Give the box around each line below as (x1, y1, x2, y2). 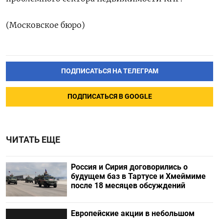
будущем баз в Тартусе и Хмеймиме (70, 171, 206, 181)
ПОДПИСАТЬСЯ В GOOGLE (67, 92, 152, 101)
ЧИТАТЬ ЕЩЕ (6, 134, 60, 145)
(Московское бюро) (6, 20, 85, 30)
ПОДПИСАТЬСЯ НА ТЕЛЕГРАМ (61, 66, 158, 75)
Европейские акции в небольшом (70, 209, 195, 218)
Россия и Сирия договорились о (70, 162, 188, 172)
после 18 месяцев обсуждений (70, 180, 185, 190)
